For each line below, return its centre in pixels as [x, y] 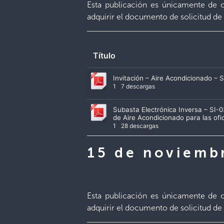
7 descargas [137, 86]
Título [104, 55]
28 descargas [139, 125]
